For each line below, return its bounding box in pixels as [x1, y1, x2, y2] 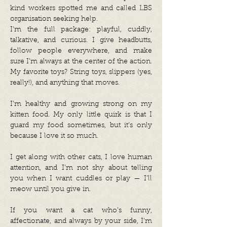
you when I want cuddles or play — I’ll [10, 175, 152, 182]
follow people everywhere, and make [10, 48, 152, 55]
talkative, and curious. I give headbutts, [10, 37, 152, 44]
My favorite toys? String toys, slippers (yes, [10, 69, 152, 76]
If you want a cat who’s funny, [10, 207, 152, 214]
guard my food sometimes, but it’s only [10, 122, 152, 129]
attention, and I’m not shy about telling [10, 165, 152, 172]
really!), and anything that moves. [10, 80, 120, 87]
